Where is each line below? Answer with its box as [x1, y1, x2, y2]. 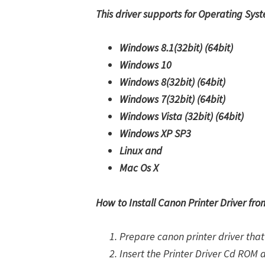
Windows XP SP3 [119, 127, 191, 140]
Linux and [119, 144, 162, 157]
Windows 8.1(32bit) [119, 41, 205, 54]
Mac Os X [119, 161, 159, 174]
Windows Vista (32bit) [119, 109, 215, 123]
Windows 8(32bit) [119, 75, 197, 89]
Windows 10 [119, 58, 172, 72]
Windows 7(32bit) [119, 92, 197, 106]
